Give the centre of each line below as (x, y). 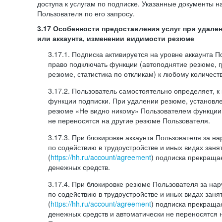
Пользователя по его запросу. (86, 13)
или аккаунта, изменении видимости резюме (116, 38)
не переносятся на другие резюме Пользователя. (129, 120)
